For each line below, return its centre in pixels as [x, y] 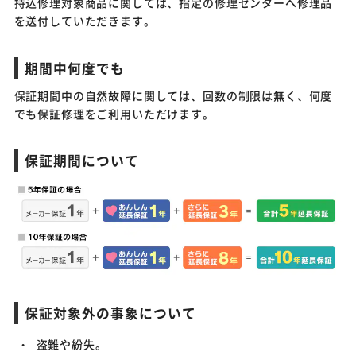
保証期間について [82, 161]
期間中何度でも [75, 68]
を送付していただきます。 [85, 21]
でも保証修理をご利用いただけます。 [114, 113]
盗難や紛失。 [72, 344]
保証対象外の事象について [110, 313]
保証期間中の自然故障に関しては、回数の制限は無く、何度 [173, 95]
